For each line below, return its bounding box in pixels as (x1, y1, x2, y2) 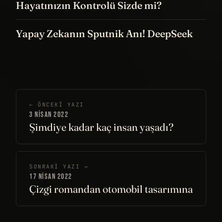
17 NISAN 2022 (29, 172, 72, 182)
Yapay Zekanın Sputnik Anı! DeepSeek (16, 27, 193, 40)
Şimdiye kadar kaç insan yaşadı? (29, 120, 173, 134)
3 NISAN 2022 (29, 110, 68, 120)
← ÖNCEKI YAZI (29, 101, 85, 109)
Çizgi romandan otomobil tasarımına (29, 182, 193, 196)
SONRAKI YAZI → (29, 163, 89, 170)
